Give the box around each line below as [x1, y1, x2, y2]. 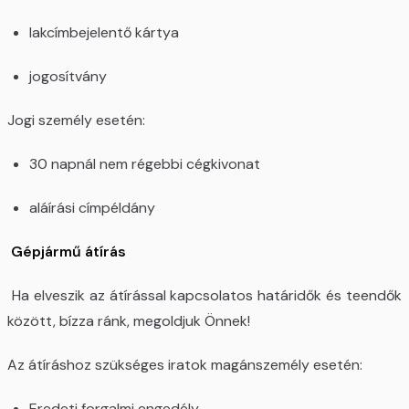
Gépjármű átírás [7, 241, 126, 261]
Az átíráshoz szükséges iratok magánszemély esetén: [7, 354, 362, 374]
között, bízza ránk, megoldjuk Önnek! [7, 310, 250, 330]
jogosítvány [29, 66, 107, 86]
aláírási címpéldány [29, 197, 155, 217]
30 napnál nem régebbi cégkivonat [29, 153, 260, 173]
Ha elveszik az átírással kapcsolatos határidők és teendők [7, 285, 402, 305]
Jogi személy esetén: [7, 110, 145, 130]
